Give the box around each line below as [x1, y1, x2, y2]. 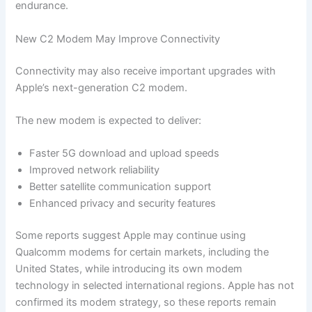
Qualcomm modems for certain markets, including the [15, 246, 270, 259]
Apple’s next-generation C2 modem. [15, 81, 188, 94]
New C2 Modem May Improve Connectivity [15, 32, 221, 45]
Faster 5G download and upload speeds [29, 147, 220, 160]
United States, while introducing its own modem [15, 263, 243, 276]
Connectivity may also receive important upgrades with [15, 64, 276, 77]
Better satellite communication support [29, 180, 212, 194]
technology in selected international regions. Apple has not [15, 279, 295, 292]
